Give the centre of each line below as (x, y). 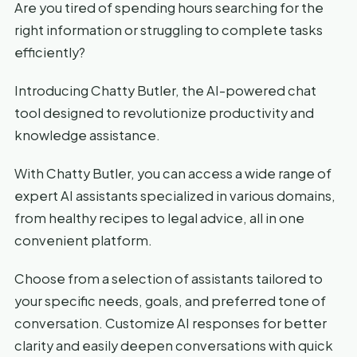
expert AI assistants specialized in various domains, (175, 195)
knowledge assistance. (87, 135)
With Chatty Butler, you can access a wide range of (173, 173)
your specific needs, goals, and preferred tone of (170, 300)
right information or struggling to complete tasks (169, 29)
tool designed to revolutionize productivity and (164, 112)
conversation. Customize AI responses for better (171, 323)
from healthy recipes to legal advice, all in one (159, 218)
